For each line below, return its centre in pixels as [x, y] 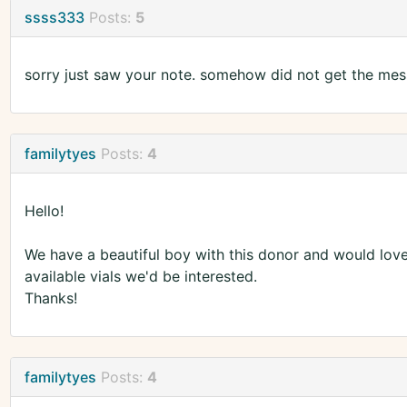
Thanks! [50, 298]
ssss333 [54, 18]
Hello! [44, 211]
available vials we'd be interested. [140, 277]
